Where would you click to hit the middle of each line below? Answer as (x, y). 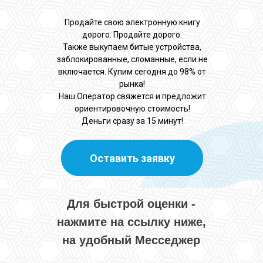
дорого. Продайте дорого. (132, 35)
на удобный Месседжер (131, 240)
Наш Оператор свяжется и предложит (132, 96)
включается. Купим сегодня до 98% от (132, 72)
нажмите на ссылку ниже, (131, 222)
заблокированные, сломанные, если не (132, 59)
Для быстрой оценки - (131, 204)
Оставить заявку (132, 158)
